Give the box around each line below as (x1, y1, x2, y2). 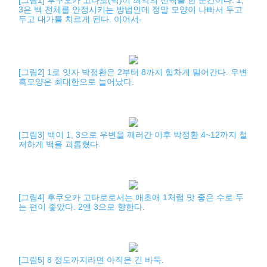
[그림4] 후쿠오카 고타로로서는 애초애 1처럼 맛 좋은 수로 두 (18, 193, 244, 202)
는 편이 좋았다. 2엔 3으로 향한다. (18, 202, 145, 212)
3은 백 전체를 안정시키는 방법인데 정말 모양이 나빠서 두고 (18, 5, 243, 14)
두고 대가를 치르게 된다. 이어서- (18, 14, 142, 24)
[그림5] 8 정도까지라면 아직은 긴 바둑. (18, 255, 164, 265)
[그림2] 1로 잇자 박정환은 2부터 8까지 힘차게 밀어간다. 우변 (18, 67, 248, 77)
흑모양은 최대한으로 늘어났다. (18, 77, 135, 86)
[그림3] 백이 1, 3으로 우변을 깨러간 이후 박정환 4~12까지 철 (18, 130, 248, 139)
